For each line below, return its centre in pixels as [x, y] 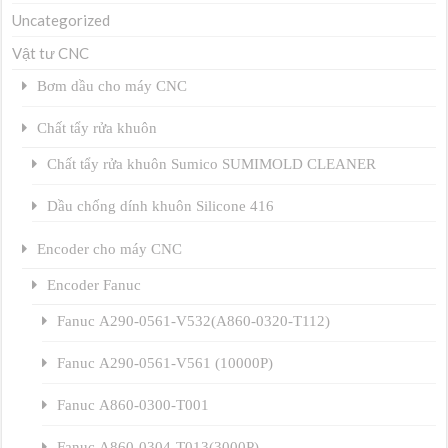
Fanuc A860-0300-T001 [133, 405]
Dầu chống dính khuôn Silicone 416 [161, 206]
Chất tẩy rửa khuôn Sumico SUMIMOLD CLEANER [212, 164]
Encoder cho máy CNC [110, 249]
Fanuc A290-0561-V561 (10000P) [165, 363]
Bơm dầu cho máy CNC [112, 86]
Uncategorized [61, 20]
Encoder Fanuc [94, 285]
